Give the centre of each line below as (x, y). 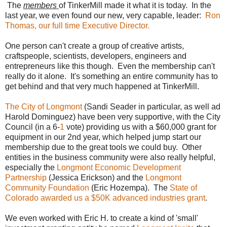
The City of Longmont (44, 106)
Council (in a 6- (32, 127)
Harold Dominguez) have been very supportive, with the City (113, 117)
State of (183, 187)
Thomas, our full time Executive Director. (77, 25)
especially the (30, 167)
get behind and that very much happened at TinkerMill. (102, 86)
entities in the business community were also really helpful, (110, 157)
